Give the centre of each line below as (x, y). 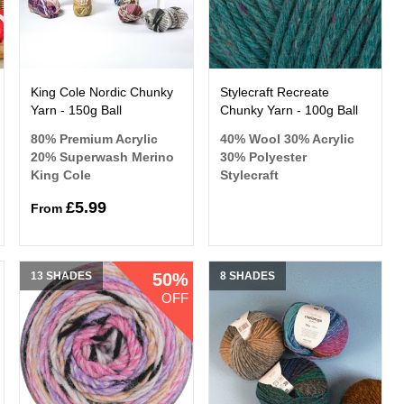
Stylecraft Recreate (274, 92)
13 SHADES (62, 275)
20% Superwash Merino (103, 156)
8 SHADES (247, 275)
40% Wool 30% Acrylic (287, 138)
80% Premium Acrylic (95, 138)
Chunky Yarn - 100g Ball (289, 110)
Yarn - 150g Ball (77, 110)
